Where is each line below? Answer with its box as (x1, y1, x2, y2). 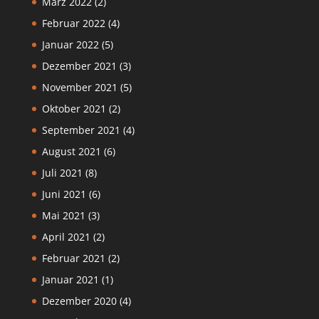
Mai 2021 (41, 209, 85, 223)
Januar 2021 (41, 273, 99, 287)
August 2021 (41, 145, 101, 159)
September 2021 (41, 123, 120, 137)
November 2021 (41, 80, 117, 95)
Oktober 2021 (41, 102, 106, 116)
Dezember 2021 (41, 59, 117, 73)
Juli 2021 (41, 166, 83, 180)
